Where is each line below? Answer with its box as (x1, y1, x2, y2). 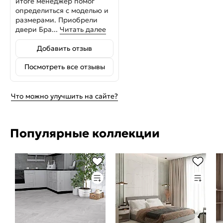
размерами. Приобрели (15, 15, 98, 24)
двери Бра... (15, 25, 60, 34)
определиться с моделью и (15, 6, 109, 15)
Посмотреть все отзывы (24, 62, 105, 71)
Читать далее (60, 25, 106, 34)
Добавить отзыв (37, 44, 92, 53)
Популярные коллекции (10, 126, 160, 141)
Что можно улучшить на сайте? (11, 92, 118, 101)
